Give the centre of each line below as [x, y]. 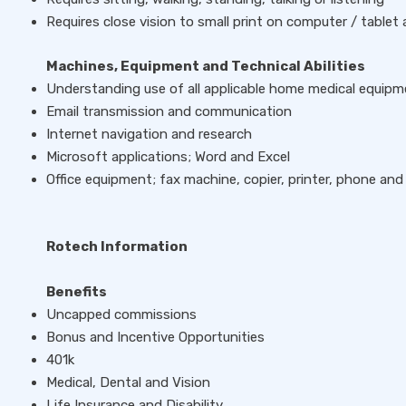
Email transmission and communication [169, 111]
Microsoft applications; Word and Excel [168, 157]
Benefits [77, 292]
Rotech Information [117, 246]
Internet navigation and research [149, 134]
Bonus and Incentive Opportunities [155, 337]
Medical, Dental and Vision [128, 382]
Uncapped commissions [121, 314]
